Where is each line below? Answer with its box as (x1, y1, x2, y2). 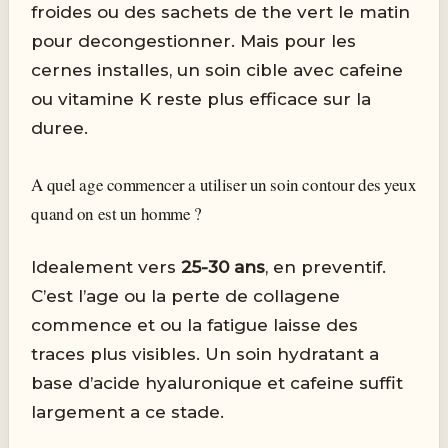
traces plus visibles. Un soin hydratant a (31, 344, 380, 365)
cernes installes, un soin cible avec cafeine (31, 59, 404, 80)
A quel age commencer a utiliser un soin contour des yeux (31, 172, 417, 196)
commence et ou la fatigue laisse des (31, 315, 359, 336)
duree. (31, 117, 89, 138)
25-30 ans (181, 257, 266, 278)
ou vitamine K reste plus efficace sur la (31, 88, 372, 109)
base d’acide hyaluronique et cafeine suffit (31, 373, 404, 394)
